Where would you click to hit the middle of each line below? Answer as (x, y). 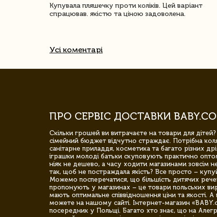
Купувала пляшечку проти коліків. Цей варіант (126, 6)
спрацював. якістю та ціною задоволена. (117, 14)
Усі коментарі (76, 50)
